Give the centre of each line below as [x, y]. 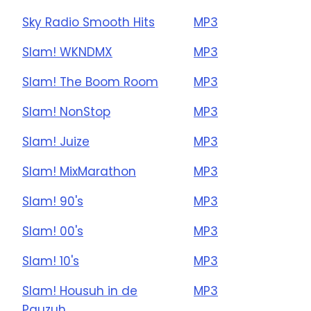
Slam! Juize [56, 142]
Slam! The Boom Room [90, 82]
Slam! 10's [51, 261]
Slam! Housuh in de [80, 291]
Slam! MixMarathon [79, 171]
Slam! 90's [53, 201]
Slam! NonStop [66, 112]
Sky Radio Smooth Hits [89, 22]
